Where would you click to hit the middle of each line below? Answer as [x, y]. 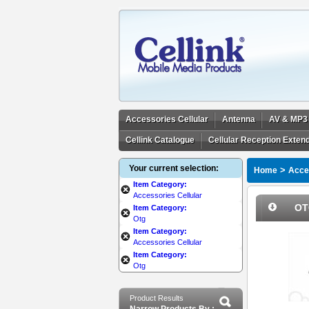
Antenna [239, 119]
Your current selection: [174, 168]
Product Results [157, 298]
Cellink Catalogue [160, 140]
